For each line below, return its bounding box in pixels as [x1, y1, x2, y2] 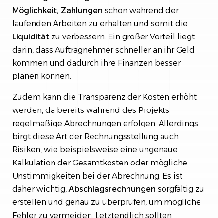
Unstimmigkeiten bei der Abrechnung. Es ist [12, 171, 182, 181]
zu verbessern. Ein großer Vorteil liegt [49, 32, 195, 41]
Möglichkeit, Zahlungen [12, 6, 103, 15]
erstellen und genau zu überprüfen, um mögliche [12, 198, 201, 207]
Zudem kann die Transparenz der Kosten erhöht [12, 92, 197, 102]
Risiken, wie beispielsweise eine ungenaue [12, 145, 178, 154]
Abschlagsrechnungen [69, 184, 156, 194]
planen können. [12, 72, 71, 81]
